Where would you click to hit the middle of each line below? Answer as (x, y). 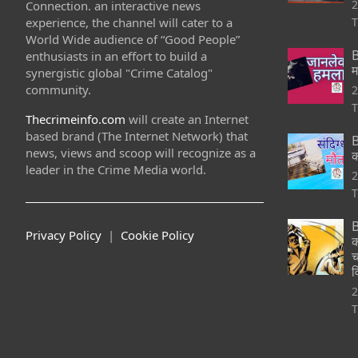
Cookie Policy (157, 235)
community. (58, 89)
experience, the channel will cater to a (129, 22)
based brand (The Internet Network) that (137, 135)
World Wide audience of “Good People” (133, 39)
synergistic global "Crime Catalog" (119, 72)
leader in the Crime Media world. (116, 169)
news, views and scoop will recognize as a (141, 152)
